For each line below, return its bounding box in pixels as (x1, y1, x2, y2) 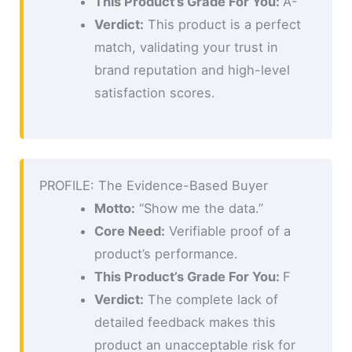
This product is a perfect (143, 16, 301, 32)
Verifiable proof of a (164, 223, 291, 240)
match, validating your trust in (93, 38, 278, 55)
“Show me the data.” (134, 200, 263, 217)
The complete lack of (143, 291, 278, 308)
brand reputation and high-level (93, 61, 290, 78)
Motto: (93, 200, 135, 217)
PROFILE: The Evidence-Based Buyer (39, 178, 269, 194)
